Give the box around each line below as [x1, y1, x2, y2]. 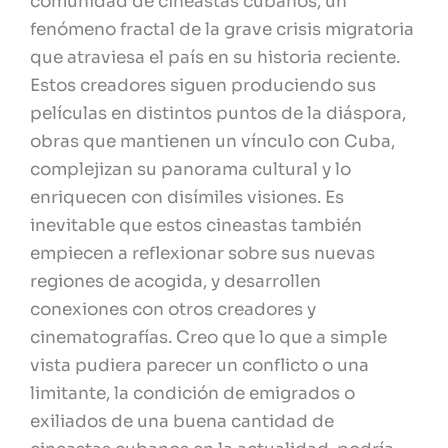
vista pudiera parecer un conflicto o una [30, 355, 369, 377]
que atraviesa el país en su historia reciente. [30, 47, 400, 69]
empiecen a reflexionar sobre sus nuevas [30, 243, 375, 265]
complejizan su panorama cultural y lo [30, 159, 351, 181]
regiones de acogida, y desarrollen [30, 271, 321, 293]
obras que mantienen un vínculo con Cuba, [30, 131, 395, 153]
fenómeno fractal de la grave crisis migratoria [30, 19, 414, 41]
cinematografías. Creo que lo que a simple [30, 327, 387, 349]
